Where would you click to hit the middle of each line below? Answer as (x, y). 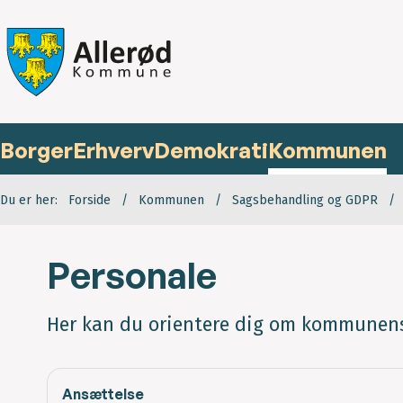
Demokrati (211, 151)
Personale (132, 276)
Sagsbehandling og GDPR (305, 201)
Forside (90, 201)
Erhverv (113, 151)
